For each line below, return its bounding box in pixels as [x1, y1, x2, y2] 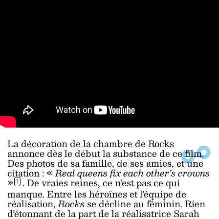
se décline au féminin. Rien [87, 196, 205, 211]
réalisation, [7, 196, 58, 211]
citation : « [7, 165, 55, 180]
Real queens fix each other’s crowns [55, 165, 210, 180]
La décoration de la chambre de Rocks [7, 136, 174, 151]
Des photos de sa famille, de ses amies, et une [7, 155, 203, 171]
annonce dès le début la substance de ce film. [7, 146, 204, 161]
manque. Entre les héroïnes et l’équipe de [7, 186, 186, 201]
